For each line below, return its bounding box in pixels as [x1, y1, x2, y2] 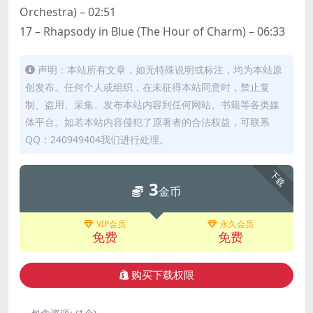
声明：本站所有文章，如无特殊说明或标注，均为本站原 [38, 62, 282, 76]
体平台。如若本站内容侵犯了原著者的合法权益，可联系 [25, 115, 270, 129]
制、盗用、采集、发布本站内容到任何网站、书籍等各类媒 [25, 97, 279, 111]
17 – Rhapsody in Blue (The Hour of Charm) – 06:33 [20, 23, 285, 39]
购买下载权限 [131, 270, 194, 282]
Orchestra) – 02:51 [20, 3, 116, 20]
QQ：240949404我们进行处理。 [25, 132, 169, 146]
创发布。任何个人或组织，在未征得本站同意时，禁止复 [25, 80, 270, 94]
